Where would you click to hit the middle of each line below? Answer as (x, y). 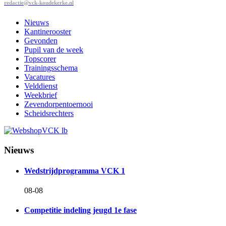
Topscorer (40, 59)
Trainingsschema (51, 68)
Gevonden (41, 40)
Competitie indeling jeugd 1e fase (80, 210)
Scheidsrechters (49, 113)
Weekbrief (41, 95)
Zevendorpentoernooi (59, 104)
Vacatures (40, 77)
